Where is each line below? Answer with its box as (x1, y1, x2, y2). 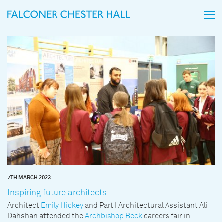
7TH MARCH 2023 (7, 175, 51, 181)
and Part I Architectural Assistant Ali (83, 202, 208, 210)
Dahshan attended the (7, 212, 85, 220)
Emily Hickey (41, 202, 83, 210)
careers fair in (142, 212, 190, 220)
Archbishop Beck (85, 212, 142, 220)
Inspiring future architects (7, 189, 107, 198)
